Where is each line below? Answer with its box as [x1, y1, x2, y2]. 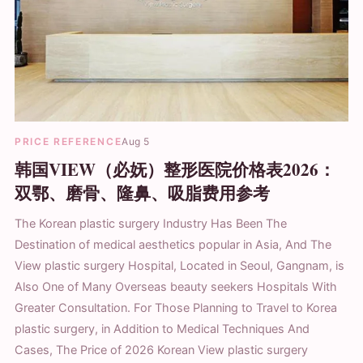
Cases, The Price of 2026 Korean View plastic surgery [15, 342, 308, 357]
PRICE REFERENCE [15, 135, 122, 147]
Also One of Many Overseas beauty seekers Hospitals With [15, 279, 337, 294]
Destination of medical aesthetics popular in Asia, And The [15, 237, 331, 252]
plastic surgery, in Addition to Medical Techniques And [15, 321, 310, 336]
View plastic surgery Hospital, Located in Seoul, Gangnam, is [15, 258, 344, 273]
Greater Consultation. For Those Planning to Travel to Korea [15, 300, 337, 315]
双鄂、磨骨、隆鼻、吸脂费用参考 [15, 180, 270, 205]
